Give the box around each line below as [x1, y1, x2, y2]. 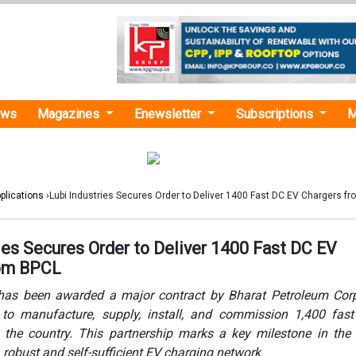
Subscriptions [235, 106, 316, 122]
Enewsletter [134, 106, 205, 122]
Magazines [37, 106, 103, 122]
